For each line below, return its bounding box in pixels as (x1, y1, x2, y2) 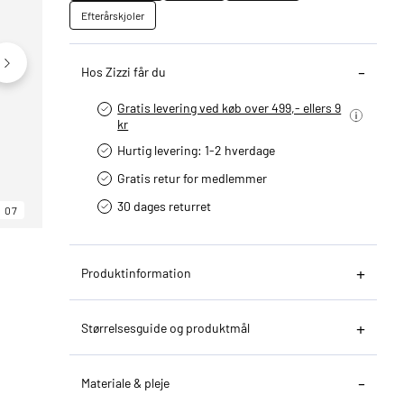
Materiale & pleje (81, 374, 170, 390)
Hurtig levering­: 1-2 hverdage (117, 142, 276, 158)
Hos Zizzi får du (81, 63, 167, 79)
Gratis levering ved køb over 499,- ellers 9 (117, 99, 342, 115)
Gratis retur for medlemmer (117, 170, 268, 186)
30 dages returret (117, 197, 212, 214)
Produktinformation (81, 264, 192, 280)
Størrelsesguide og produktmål (81, 319, 251, 335)
